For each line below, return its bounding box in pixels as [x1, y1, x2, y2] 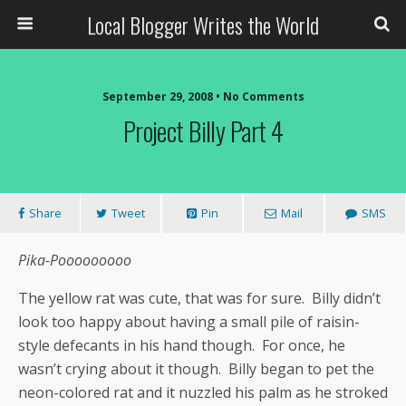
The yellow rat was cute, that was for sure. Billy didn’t [18, 288, 381, 308]
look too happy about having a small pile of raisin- [18, 312, 360, 332]
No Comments [222, 89, 304, 104]
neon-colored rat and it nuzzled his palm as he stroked [18, 382, 388, 402]
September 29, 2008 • [101, 89, 223, 104]
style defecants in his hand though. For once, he [18, 335, 345, 355]
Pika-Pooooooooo [18, 250, 131, 270]
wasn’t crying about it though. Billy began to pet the [18, 359, 374, 379]
